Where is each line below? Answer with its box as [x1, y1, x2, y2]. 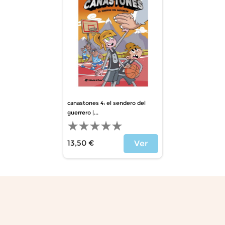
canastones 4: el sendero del [67, 99, 146, 106]
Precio [66, 150, 91, 160]
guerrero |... [67, 108, 98, 116]
